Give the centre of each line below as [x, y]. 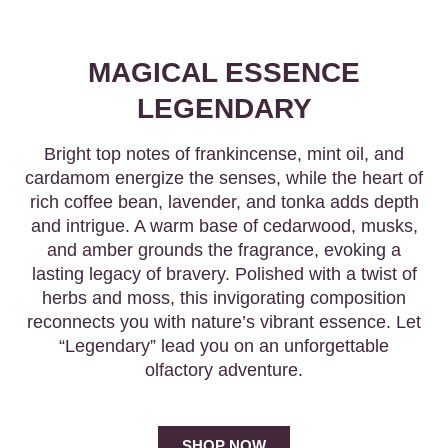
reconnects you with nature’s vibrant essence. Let [224, 322]
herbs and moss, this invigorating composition [224, 298]
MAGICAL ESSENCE [224, 73]
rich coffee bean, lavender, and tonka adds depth [224, 202]
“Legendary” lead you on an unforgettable [224, 346]
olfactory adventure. [224, 370]
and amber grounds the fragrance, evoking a [224, 250]
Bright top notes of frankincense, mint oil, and [224, 154]
